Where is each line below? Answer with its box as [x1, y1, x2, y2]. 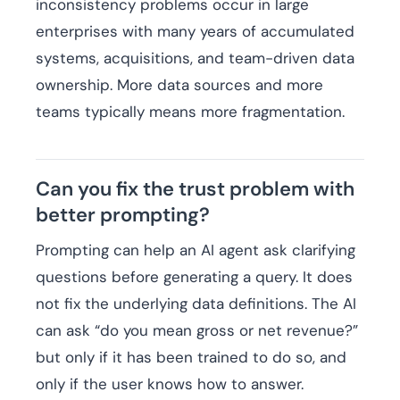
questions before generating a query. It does [36, 267, 353, 287]
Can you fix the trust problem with [36, 176, 354, 203]
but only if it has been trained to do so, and [36, 347, 346, 368]
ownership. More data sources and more [36, 75, 323, 96]
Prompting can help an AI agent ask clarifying [36, 240, 355, 261]
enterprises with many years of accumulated [36, 21, 354, 42]
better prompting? [36, 202, 210, 229]
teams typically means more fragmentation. [36, 102, 345, 122]
